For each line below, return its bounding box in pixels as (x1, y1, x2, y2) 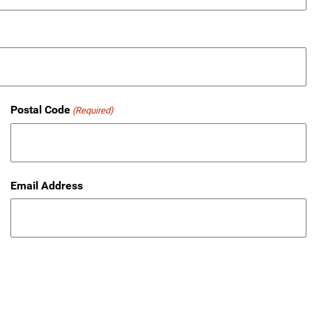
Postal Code (10, 103, 70, 117)
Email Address (10, 179, 83, 193)
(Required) (72, 105, 114, 116)
